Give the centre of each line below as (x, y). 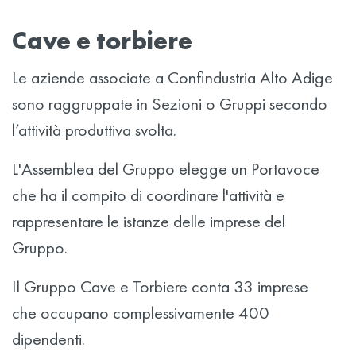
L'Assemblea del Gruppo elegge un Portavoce (166, 169)
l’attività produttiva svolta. (94, 130)
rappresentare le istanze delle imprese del (149, 221)
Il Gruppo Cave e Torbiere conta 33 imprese (160, 286)
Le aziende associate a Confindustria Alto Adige (172, 77)
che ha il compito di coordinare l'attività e (148, 195)
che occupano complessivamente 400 (141, 313)
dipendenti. (48, 339)
